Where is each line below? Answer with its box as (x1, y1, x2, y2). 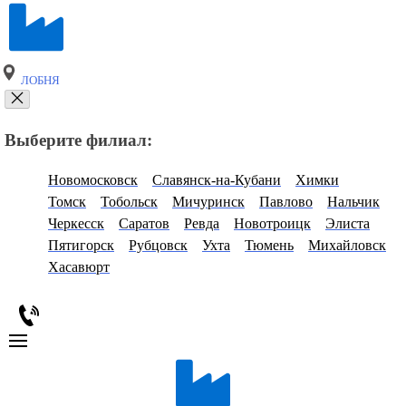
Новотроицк (234, 216, 311, 232)
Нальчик (327, 194, 380, 210)
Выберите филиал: (5, 130, 152, 150)
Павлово (259, 194, 313, 210)
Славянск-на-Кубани (152, 172, 281, 188)
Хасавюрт (48, 259, 110, 275)
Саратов (119, 216, 169, 232)
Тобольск (101, 194, 158, 210)
